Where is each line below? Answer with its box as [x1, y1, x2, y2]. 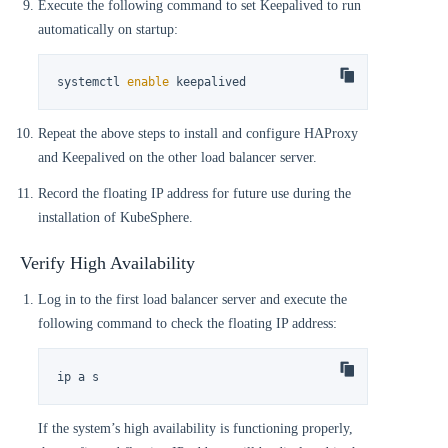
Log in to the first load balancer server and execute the [38, 292, 347, 308]
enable [127, 74, 170, 89]
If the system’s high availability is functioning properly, [38, 420, 353, 436]
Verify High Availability [20, 253, 195, 274]
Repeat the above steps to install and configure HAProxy [38, 126, 358, 142]
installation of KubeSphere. [38, 210, 193, 226]
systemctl [57, 74, 128, 89]
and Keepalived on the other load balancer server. [38, 150, 317, 166]
